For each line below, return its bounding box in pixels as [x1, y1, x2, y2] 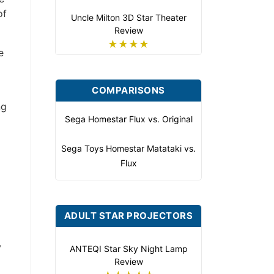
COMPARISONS [92, 84, 165, 96]
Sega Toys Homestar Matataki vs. [61, 143, 196, 154]
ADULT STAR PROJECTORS [64, 210, 193, 221]
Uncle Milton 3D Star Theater [70, 12, 187, 23]
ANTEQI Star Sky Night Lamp [69, 243, 188, 254]
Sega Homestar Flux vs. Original [64, 114, 193, 124]
